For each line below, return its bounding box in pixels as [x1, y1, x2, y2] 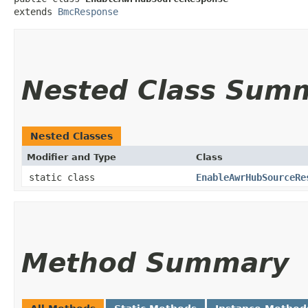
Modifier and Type [27, 151, 116, 162]
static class [29, 171, 100, 183]
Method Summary [21, 247, 289, 278]
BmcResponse [58, 5, 118, 17]
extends [14, 5, 58, 17]
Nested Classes [30, 130, 113, 142]
